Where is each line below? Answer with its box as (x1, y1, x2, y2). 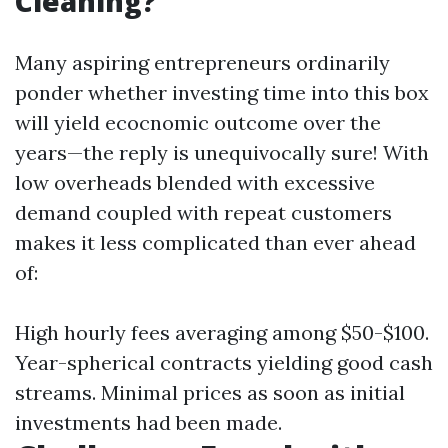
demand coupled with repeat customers (15, 200, 392, 225)
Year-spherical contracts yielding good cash (15, 350, 433, 375)
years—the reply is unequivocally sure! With (15, 140, 429, 165)
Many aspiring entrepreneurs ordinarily (15, 50, 390, 75)
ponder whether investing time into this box (15, 80, 429, 105)
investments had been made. (15, 410, 282, 435)
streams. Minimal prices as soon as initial (15, 380, 405, 405)
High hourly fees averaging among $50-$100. (15, 320, 429, 345)
